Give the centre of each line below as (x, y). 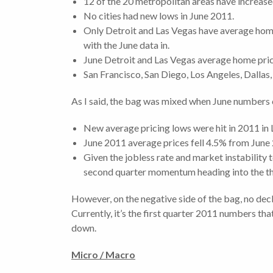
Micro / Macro (103, 255)
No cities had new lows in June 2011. (159, 16)
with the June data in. (126, 45)
